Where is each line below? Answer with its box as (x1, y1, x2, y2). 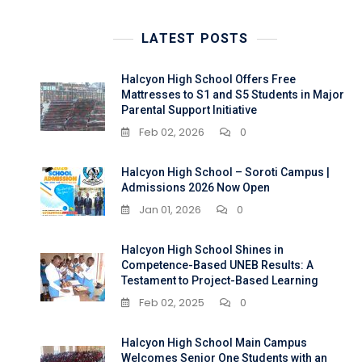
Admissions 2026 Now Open (121, 181, 270, 195)
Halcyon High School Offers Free (121, 73, 296, 86)
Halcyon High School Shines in (121, 243, 284, 257)
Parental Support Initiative (121, 103, 257, 117)
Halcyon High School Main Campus (121, 336, 307, 350)
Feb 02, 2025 (139, 295, 204, 311)
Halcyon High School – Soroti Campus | (121, 166, 330, 179)
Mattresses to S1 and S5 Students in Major (121, 88, 344, 102)
